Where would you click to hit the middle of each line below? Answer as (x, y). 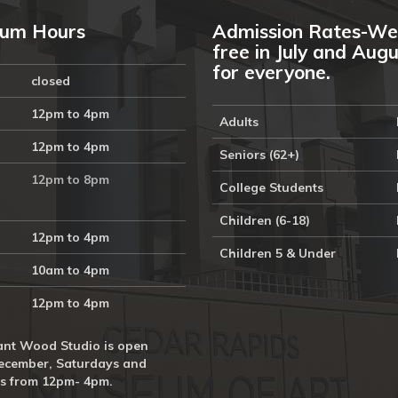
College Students (271, 187)
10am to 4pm (70, 270)
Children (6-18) (265, 220)
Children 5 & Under (278, 253)
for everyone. (274, 72)
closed (50, 81)
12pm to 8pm (72, 179)
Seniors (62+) (259, 155)
